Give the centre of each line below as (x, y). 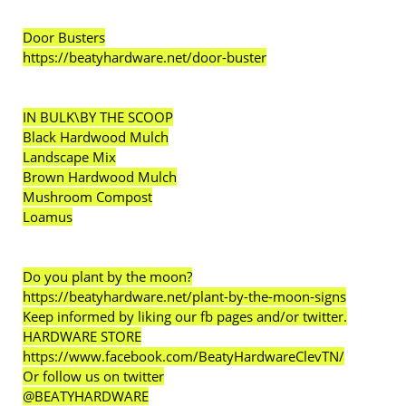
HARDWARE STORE (82, 336)
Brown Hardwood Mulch (100, 177)
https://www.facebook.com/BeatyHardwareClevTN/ (184, 356)
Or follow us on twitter (93, 376)
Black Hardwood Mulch (96, 137)
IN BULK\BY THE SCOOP (98, 117)
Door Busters (64, 37)
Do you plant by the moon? (107, 276)
